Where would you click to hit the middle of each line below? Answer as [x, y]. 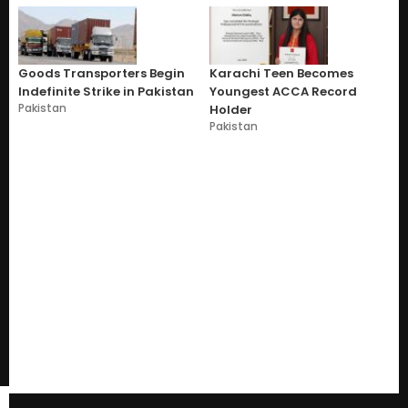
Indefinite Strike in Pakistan [106, 91]
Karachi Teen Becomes [281, 73]
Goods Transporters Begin [102, 73]
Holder [231, 109]
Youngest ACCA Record [283, 91]
